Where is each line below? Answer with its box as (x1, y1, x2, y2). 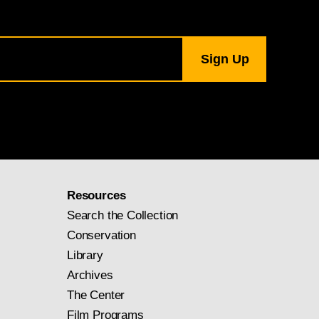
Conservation (67, 229, 136, 242)
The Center (67, 288, 125, 302)
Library (67, 249, 103, 262)
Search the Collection (67, 209, 179, 222)
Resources (67, 189, 126, 202)
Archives (67, 268, 113, 282)
